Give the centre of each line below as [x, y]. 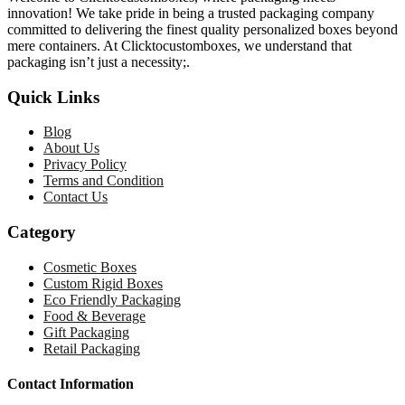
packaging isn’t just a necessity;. [99, 62]
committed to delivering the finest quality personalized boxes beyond [202, 29]
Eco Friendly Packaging [112, 299]
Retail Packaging [92, 348]
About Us [71, 148]
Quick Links [53, 97]
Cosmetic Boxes [90, 267]
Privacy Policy [85, 165]
